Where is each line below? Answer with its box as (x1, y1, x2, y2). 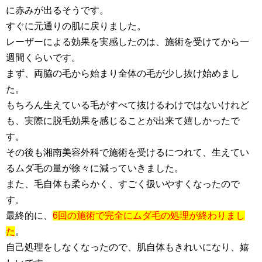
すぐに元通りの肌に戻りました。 (6, 21, 146, 32)
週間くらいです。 (6, 53, 81, 63)
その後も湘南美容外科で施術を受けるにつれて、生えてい (6, 147, 249, 158)
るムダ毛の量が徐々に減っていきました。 (6, 163, 184, 174)
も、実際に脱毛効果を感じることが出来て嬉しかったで (6, 116, 240, 126)
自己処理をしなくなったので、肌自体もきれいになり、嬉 (6, 242, 249, 253)
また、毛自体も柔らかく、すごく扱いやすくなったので (6, 179, 240, 189)
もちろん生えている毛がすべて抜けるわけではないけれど (6, 100, 249, 111)
